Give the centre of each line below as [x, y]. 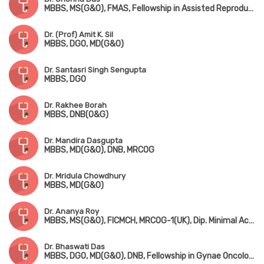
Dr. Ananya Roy [72, 212]
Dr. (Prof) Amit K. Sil [79, 35]
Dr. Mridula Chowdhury [85, 176]
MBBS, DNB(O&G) [76, 115]
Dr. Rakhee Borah [75, 105]
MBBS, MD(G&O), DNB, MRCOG [99, 150]
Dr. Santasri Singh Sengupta [95, 70]
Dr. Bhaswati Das [75, 247]
